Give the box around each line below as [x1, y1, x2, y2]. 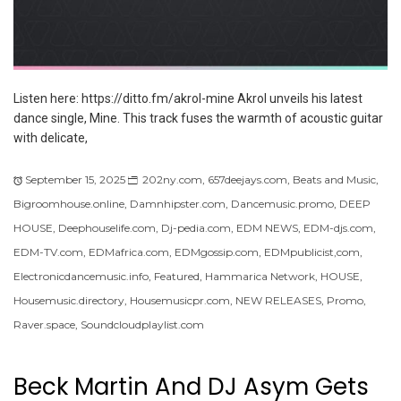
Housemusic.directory [13, 293, 124, 307]
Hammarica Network [205, 269, 315, 283]
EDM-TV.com [13, 244, 83, 259]
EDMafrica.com [89, 244, 169, 259]
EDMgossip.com [175, 244, 259, 259]
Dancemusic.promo [231, 196, 334, 210]
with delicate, [13, 130, 88, 145]
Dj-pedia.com [161, 220, 231, 235]
